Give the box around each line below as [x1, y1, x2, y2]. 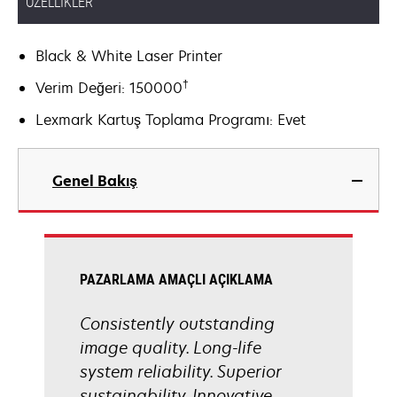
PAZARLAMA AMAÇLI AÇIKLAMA [80, 271, 273, 288]
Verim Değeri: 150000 [35, 78, 183, 97]
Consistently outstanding [80, 313, 275, 334]
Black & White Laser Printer [35, 46, 222, 66]
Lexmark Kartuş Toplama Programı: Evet [35, 110, 306, 129]
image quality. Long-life [80, 337, 261, 358]
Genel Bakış [52, 171, 137, 191]
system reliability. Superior [80, 361, 282, 382]
